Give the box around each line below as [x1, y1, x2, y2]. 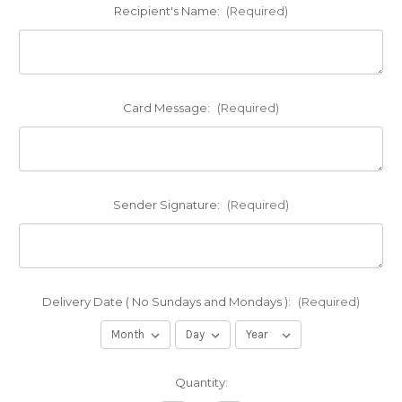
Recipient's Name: [113, 4, 223, 19]
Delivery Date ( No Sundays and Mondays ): [42, 294, 293, 310]
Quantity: [174, 375, 228, 390]
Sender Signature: [113, 197, 223, 213]
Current [19, 375, 64, 390]
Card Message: [123, 100, 213, 116]
